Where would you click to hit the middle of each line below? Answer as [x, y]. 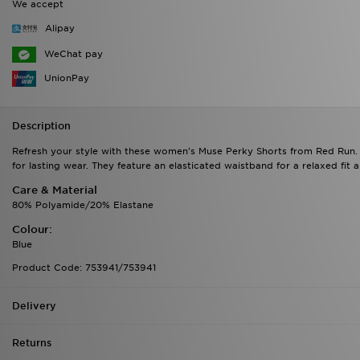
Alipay [60, 28]
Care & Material [55, 190]
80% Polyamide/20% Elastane [83, 205]
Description [41, 125]
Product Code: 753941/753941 [84, 267]
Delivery [34, 305]
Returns [32, 342]
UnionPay [67, 78]
